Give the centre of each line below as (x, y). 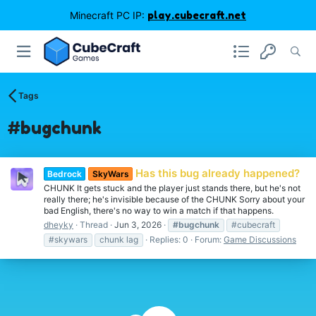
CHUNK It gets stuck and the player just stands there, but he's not (172, 188)
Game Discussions (260, 240)
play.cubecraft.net (197, 15)
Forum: (209, 240)
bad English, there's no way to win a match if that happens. (159, 211)
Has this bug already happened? (217, 174)
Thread (94, 225)
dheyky (59, 225)
